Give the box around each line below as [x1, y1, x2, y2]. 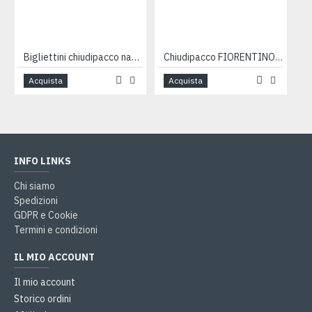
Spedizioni [14, 194, 58, 207]
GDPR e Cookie [14, 209, 78, 221]
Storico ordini [14, 292, 71, 305]
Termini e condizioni [14, 224, 97, 236]
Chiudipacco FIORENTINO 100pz [275, 51, 283, 63]
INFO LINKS [14, 155, 71, 167]
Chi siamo [14, 180, 55, 192]
